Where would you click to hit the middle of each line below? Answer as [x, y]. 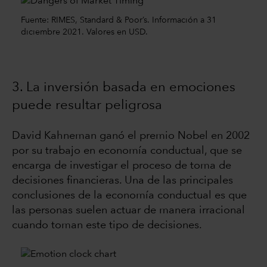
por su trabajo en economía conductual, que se [127, 151]
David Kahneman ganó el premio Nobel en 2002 [131, 136]
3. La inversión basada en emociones [124, 88]
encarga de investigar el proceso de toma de [122, 166]
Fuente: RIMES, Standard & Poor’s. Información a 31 [119, 20]
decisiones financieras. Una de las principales [122, 181]
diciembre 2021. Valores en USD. [84, 32]
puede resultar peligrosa [87, 106]
